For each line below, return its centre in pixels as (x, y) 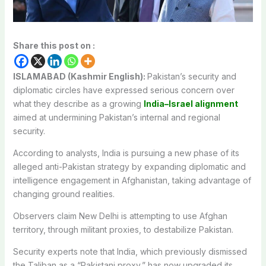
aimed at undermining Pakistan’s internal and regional (116, 117)
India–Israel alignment (191, 103)
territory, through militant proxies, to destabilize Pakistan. (123, 229)
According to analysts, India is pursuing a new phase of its (126, 153)
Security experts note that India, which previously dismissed (130, 251)
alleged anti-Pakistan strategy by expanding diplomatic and (129, 166)
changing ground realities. (64, 194)
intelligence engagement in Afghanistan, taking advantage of (132, 180)
